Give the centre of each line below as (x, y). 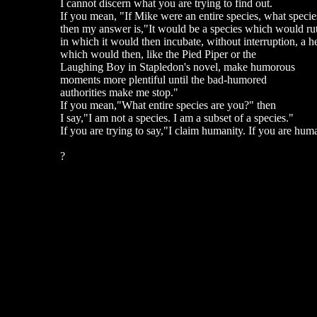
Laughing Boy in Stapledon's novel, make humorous (177, 67)
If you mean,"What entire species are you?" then (168, 105)
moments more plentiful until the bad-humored (163, 80)
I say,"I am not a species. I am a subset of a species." (177, 118)
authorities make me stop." (119, 92)
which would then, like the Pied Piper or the (158, 54)
